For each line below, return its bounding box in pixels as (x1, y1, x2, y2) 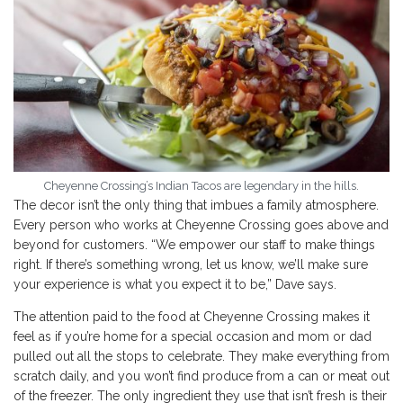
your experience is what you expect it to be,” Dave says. (13, 277, 344, 292)
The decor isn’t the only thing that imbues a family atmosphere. (13, 198, 379, 213)
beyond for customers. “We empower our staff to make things (13, 237, 375, 253)
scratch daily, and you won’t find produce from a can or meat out (13, 369, 390, 384)
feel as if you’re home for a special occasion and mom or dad (13, 329, 372, 345)
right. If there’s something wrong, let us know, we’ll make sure (13, 257, 368, 273)
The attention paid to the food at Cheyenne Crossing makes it (13, 309, 370, 325)
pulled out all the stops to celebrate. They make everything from (13, 349, 390, 364)
